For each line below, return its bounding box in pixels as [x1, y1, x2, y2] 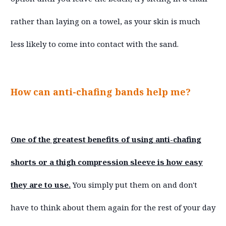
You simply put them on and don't [71, 179, 197, 190]
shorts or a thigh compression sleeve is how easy [11, 156, 203, 167]
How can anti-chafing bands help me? [11, 85, 191, 98]
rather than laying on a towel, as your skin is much [11, 16, 200, 26]
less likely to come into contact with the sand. [11, 38, 179, 49]
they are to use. [11, 179, 71, 190]
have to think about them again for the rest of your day [11, 202, 215, 212]
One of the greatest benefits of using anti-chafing [11, 134, 201, 144]
